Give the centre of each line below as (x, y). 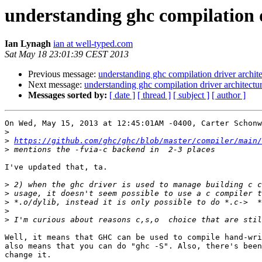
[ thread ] (154, 95)
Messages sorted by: (68, 95)
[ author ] (229, 95)
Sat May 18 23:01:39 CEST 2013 (67, 54)
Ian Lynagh (28, 44)
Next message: (56, 85)
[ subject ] (191, 95)
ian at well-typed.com (93, 44)
